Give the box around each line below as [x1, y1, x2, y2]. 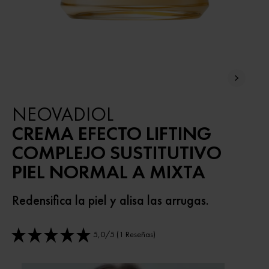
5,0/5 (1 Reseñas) [93, 229, 156, 240]
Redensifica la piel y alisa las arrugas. [12, 191, 209, 209]
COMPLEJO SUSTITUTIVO [12, 140, 222, 165]
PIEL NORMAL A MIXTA [12, 159, 205, 184]
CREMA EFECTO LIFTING [12, 121, 211, 146]
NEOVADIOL [12, 101, 113, 127]
